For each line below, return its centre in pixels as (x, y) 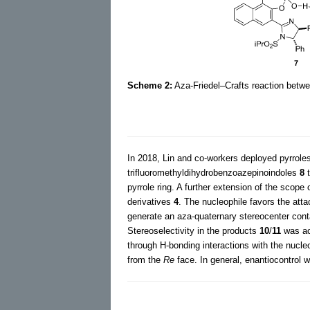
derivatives (151, 201)
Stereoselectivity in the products (193, 230)
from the (145, 259)
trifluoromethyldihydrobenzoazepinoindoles (213, 172)
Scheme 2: (150, 85)
